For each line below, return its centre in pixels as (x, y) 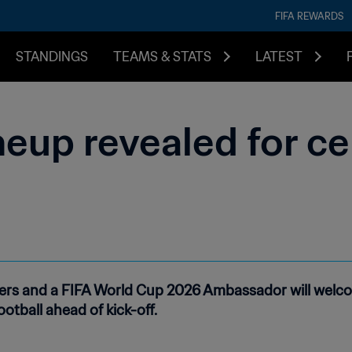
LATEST (279, 57)
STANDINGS (52, 57)
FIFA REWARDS (309, 16)
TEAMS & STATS (162, 57)
